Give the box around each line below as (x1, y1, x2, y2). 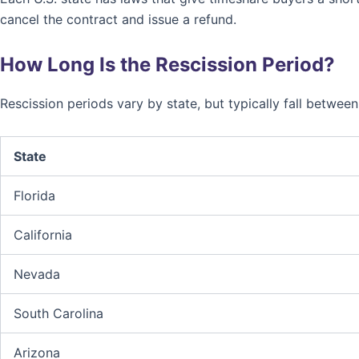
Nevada (14, 266, 60, 282)
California (14, 227, 72, 243)
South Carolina (14, 305, 103, 321)
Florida (14, 188, 55, 204)
